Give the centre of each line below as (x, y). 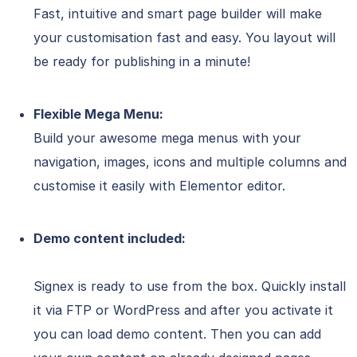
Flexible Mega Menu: (98, 114)
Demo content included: (110, 239)
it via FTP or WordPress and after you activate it (183, 310)
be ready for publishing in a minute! (142, 62)
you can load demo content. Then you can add (177, 334)
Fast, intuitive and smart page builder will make (178, 14)
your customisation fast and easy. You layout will (184, 38)
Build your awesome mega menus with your (167, 138)
